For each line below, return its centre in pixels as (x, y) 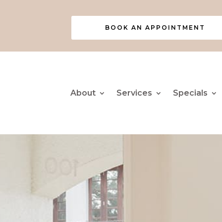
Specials (190, 93)
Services (134, 93)
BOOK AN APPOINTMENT (155, 27)
